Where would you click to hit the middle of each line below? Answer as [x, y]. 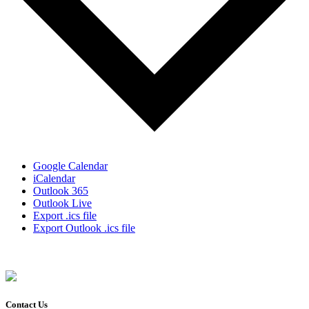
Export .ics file [65, 215]
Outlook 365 [61, 190]
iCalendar [54, 178]
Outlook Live [62, 203]
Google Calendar [70, 166]
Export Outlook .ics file [84, 228]
